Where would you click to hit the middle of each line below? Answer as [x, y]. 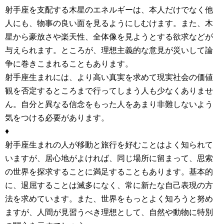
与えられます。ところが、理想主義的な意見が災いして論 [109, 50]
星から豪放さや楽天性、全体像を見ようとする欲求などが [109, 36]
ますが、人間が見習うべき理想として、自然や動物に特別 [109, 212]
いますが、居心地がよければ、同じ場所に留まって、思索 [109, 158]
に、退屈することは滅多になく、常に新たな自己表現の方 [109, 185]
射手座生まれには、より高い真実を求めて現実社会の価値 [109, 77]
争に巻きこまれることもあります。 [69, 63]
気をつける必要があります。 [57, 117]
